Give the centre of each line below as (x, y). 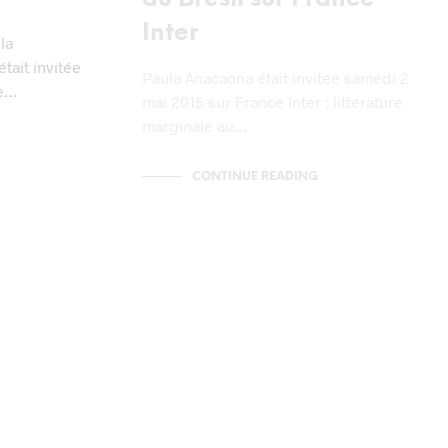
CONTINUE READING (255, 176)
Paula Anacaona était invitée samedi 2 (275, 77)
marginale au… (194, 125)
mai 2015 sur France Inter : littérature (272, 101)
